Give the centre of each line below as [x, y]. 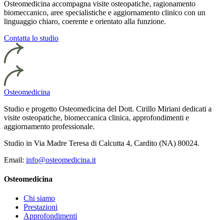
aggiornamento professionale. [49, 126]
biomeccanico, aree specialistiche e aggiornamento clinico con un [105, 12]
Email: [14, 160]
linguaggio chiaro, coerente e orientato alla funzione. [85, 21]
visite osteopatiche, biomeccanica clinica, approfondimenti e [96, 117]
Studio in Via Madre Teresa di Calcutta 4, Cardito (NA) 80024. [102, 143]
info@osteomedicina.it [61, 160]
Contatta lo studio [31, 38]
